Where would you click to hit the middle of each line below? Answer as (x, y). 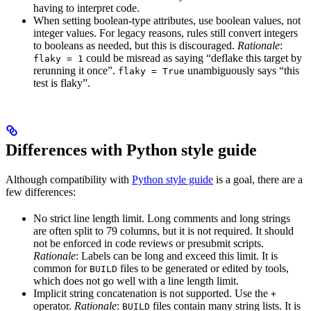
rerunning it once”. (76, 71)
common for (61, 269)
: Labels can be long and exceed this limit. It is (177, 256)
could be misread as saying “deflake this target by (193, 58)
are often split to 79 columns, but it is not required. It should (163, 231)
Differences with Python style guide (131, 150)
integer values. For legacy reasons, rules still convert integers (166, 33)
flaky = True (151, 72)
